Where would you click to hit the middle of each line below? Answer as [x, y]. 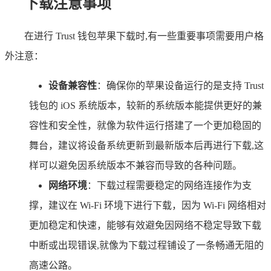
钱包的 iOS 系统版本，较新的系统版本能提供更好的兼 [145, 105]
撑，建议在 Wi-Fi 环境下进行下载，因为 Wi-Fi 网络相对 [148, 205]
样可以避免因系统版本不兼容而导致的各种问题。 [135, 165]
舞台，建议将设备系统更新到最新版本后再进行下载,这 [146, 145]
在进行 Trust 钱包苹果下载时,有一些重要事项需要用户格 [144, 36]
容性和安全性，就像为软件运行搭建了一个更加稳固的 [145, 125]
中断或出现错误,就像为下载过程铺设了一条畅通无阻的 [146, 245]
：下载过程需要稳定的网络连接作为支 [169, 185]
